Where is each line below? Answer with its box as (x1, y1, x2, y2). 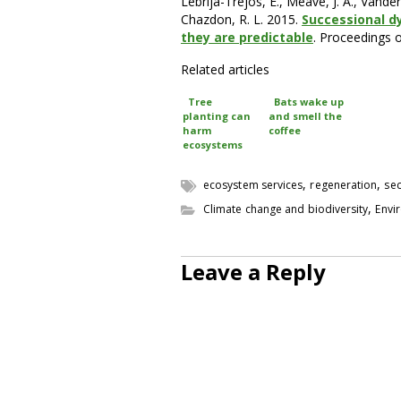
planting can (183, 108, 251, 123)
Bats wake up (274, 94, 344, 108)
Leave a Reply (181, 256, 326, 286)
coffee (269, 123, 301, 137)
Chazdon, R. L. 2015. (181, 10, 302, 28)
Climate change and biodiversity (203, 200, 369, 217)
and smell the (269, 108, 342, 123)
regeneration (310, 176, 378, 192)
